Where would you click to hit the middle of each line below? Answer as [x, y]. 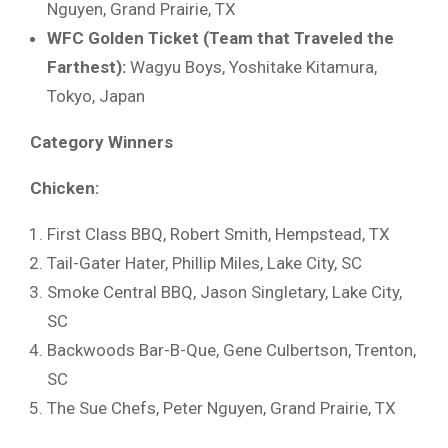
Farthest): [86, 66]
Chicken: [64, 187]
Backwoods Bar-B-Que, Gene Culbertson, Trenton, [231, 349]
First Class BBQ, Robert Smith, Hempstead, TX [218, 233]
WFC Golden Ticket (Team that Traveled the [220, 37]
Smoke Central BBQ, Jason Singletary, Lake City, [224, 291]
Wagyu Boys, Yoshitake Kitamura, [251, 66]
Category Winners [101, 141]
